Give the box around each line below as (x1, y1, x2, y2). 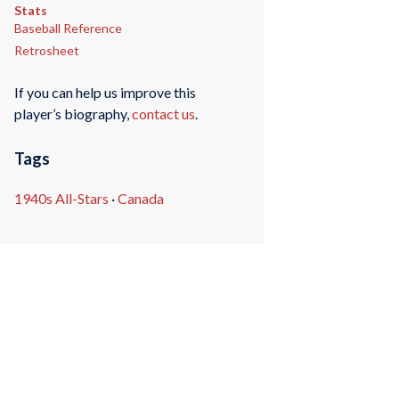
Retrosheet (13, 42, 79, 58)
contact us (131, 105, 195, 123)
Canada (117, 190, 164, 208)
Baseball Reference (13, 20, 122, 36)
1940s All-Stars (13, 190, 109, 208)
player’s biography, (13, 105, 132, 123)
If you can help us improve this (13, 84, 196, 102)
